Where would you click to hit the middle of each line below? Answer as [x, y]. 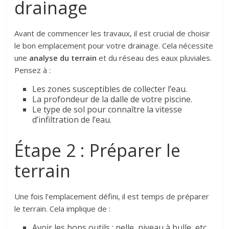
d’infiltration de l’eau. [72, 119]
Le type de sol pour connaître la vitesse [107, 109]
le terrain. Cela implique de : [63, 208]
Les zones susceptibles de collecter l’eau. [110, 89]
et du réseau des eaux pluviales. [154, 58]
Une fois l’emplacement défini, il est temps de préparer [112, 196]
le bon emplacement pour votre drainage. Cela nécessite [114, 45]
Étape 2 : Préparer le [98, 150]
